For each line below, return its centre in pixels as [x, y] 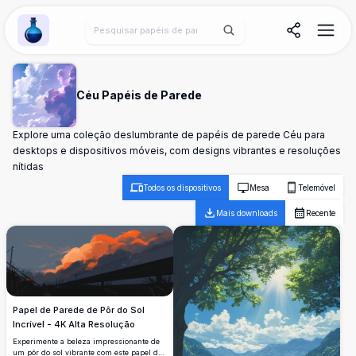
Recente [321, 213]
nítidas [28, 166]
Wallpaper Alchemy [76, 39]
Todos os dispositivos [182, 188]
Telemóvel [317, 188]
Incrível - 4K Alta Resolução [74, 325]
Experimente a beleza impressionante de [86, 342]
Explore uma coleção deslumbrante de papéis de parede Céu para [169, 135]
